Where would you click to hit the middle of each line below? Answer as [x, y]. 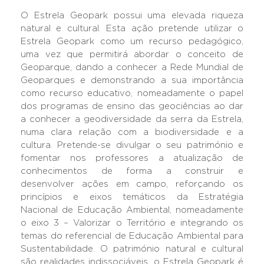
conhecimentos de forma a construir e [132, 171]
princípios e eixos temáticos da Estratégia [132, 197]
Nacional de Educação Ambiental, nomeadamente [132, 210]
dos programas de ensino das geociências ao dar [132, 106]
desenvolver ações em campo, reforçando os [132, 184]
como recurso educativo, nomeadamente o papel [132, 93]
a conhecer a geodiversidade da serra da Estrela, [132, 119]
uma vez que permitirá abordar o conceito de [132, 55]
